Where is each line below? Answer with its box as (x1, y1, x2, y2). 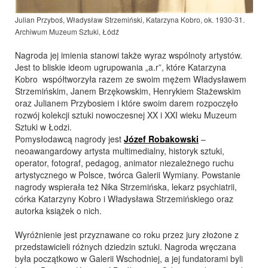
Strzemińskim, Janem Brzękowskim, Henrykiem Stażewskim (15, 85, 241, 98)
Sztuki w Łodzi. (15, 121, 72, 133)
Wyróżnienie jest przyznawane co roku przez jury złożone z (15, 229, 239, 241)
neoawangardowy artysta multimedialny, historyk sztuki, (15, 145, 224, 157)
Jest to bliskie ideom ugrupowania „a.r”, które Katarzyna (15, 61, 226, 74)
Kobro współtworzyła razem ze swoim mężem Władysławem (15, 73, 246, 86)
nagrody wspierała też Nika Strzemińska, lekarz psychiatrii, (15, 181, 237, 193)
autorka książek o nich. (15, 205, 102, 217)
